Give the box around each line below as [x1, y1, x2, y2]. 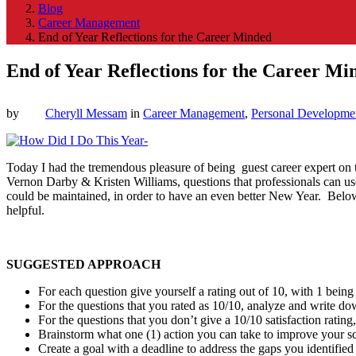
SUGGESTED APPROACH [6, 257, 161, 271]
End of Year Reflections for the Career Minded [38, 29, 272, 44]
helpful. [6, 203, 44, 217]
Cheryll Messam [45, 106, 127, 120]
